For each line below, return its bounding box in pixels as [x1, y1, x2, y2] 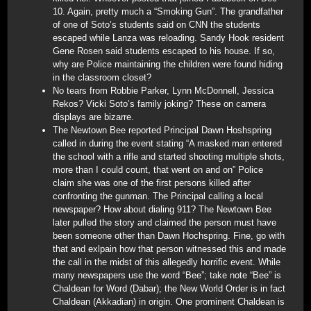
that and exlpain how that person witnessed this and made [53, 243, 286, 254]
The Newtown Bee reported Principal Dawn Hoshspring [53, 124, 271, 135]
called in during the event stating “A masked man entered [53, 137, 282, 149]
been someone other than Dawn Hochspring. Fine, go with [53, 230, 285, 241]
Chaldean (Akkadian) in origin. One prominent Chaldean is [53, 296, 285, 307]
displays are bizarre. [53, 111, 134, 122]
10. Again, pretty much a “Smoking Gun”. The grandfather [53, 6, 283, 17]
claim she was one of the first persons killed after [53, 177, 251, 188]
